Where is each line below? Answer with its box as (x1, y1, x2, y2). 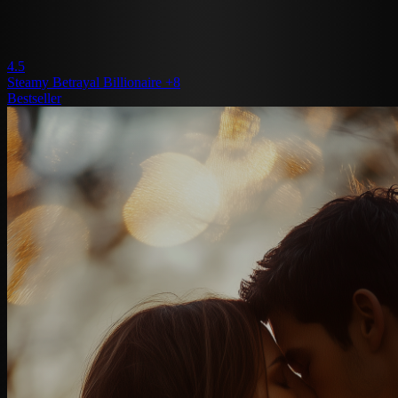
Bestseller (7, 90, 61, 106)
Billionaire (103, 74, 165, 90)
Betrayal (52, 74, 103, 90)
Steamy (7, 74, 52, 90)
